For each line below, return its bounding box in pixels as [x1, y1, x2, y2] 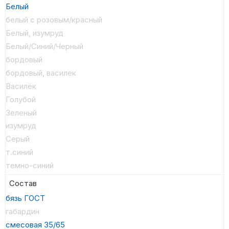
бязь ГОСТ [6, 193, 45, 203]
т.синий [6, 147, 33, 157]
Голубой [6, 94, 36, 104]
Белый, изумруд [6, 28, 63, 38]
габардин [6, 206, 39, 216]
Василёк [6, 81, 36, 91]
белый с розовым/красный [6, 15, 102, 25]
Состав [9, 178, 37, 189]
